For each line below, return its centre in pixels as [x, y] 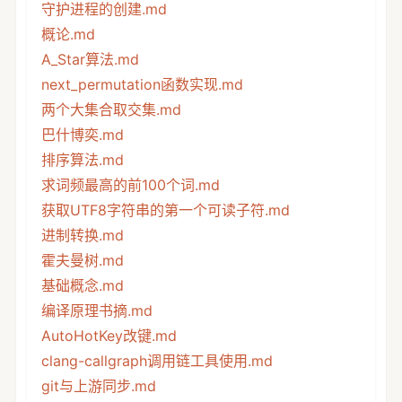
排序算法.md [82, 159]
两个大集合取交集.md [111, 109]
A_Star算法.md [90, 59]
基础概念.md [82, 285]
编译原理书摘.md [96, 310]
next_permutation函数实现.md [142, 84]
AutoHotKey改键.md [109, 335]
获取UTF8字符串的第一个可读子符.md [165, 210]
